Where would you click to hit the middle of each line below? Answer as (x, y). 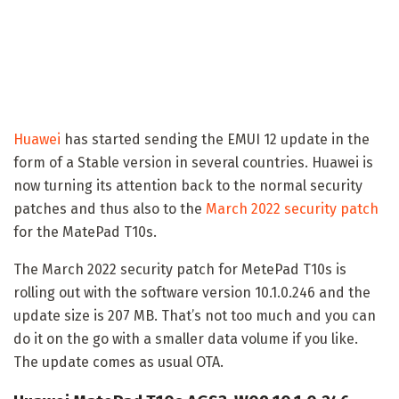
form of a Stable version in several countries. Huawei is (193, 162)
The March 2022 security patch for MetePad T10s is (180, 269)
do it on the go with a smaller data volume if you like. (186, 338)
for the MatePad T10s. (85, 232)
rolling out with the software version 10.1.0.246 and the (192, 292)
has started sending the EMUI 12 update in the (215, 139)
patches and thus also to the (110, 208)
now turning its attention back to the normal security (188, 185)
